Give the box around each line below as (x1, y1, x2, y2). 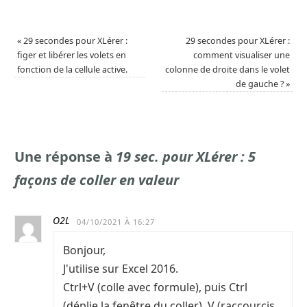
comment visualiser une (193, 49, 290, 61)
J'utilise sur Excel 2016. (63, 260, 178, 276)
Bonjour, (63, 242, 106, 258)
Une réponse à (14, 147, 116, 166)
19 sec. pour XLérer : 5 (116, 147, 256, 166)
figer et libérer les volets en (17, 49, 127, 61)
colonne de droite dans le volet (164, 63, 290, 75)
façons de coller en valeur (14, 170, 179, 189)
